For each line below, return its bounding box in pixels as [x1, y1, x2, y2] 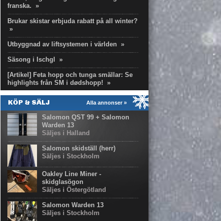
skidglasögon [42, 178, 83, 185]
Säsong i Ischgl [7, 56, 55, 63]
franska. [7, 2, 32, 9]
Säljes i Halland [42, 129, 90, 137]
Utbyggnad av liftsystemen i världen [7, 40, 117, 48]
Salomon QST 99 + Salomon [42, 113, 129, 121]
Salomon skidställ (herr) [42, 145, 115, 152]
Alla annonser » [86, 100, 127, 106]
